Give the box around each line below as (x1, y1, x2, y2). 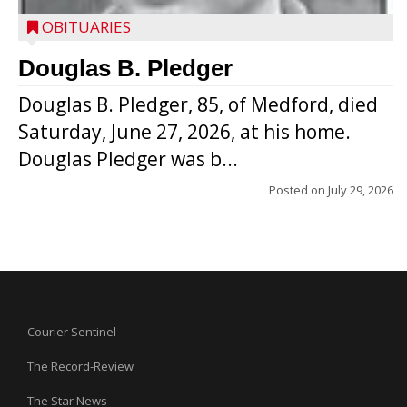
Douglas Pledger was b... (18, 146, 238, 172)
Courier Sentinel (27, 323, 116, 340)
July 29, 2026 (328, 182, 393, 198)
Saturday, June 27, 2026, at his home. (18, 119, 351, 144)
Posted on (269, 182, 328, 198)
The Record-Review (27, 358, 134, 374)
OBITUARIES (42, 16, 131, 37)
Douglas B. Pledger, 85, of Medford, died (18, 92, 378, 117)
